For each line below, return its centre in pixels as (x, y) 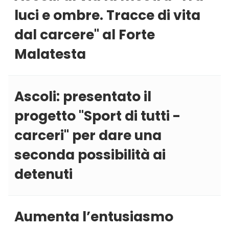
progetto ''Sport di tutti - (97, 116)
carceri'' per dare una (88, 135)
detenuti (43, 174)
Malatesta (50, 54)
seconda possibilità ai (90, 155)
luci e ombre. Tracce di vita (107, 15)
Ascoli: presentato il (83, 97)
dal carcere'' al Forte (85, 35)
